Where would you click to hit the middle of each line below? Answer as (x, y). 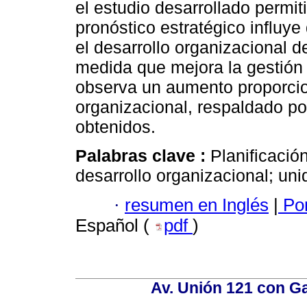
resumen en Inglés (197, 205)
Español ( (115, 225)
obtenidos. (115, 127)
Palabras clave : (143, 156)
